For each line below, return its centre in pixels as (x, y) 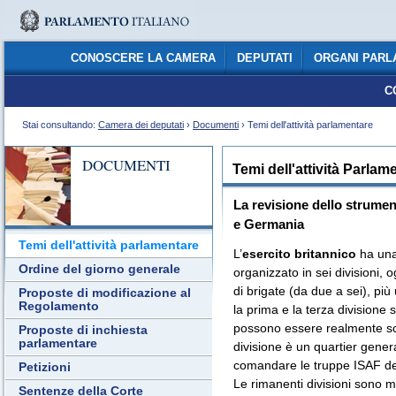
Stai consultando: (60, 125)
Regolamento (59, 306)
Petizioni (45, 367)
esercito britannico (299, 254)
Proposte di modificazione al (105, 293)
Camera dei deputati (141, 125)
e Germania (269, 225)
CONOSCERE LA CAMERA (143, 58)
